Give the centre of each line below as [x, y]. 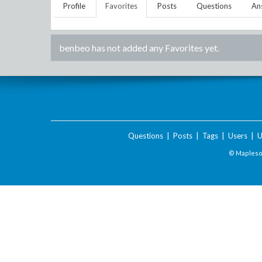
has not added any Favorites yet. [155, 48]
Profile [74, 6]
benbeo [75, 48]
